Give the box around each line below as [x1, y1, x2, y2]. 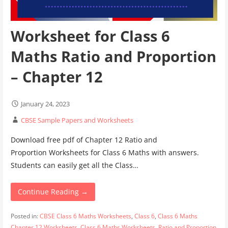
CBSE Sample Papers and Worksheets [20, 116, 133, 125]
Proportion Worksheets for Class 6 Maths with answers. [10, 148, 199, 158]
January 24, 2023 [20, 99, 70, 109]
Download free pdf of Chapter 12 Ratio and [10, 135, 157, 145]
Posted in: [10, 212, 40, 221]
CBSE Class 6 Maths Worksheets [39, 212, 131, 221]
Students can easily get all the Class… [10, 160, 138, 170]
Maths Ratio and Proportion [10, 46, 216, 67]
